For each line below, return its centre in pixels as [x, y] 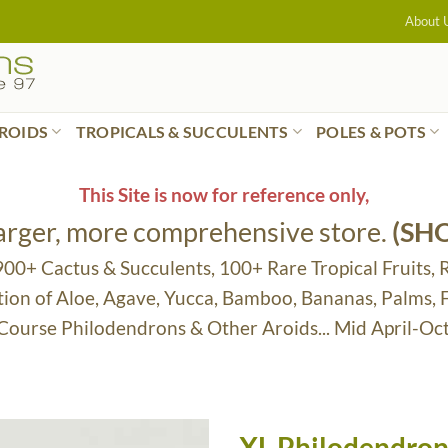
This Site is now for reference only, [224, 194]
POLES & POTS [371, 131]
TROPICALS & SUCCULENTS [182, 131]
